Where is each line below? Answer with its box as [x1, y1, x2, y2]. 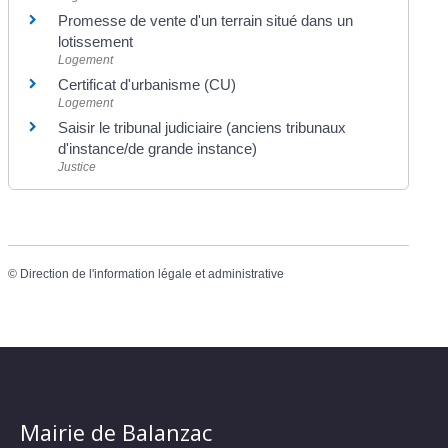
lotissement [58, 33, 134, 51]
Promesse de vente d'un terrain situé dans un [58, 12, 354, 30]
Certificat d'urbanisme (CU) [58, 76, 237, 94]
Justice [58, 160, 97, 175]
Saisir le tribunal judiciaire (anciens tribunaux [58, 119, 347, 137]
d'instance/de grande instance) [58, 140, 258, 158]
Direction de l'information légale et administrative [20, 267, 285, 282]
